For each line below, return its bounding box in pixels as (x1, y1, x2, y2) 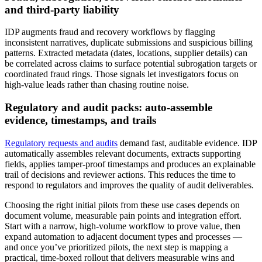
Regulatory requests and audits (5, 137, 118, 148)
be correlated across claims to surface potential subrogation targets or (5, 58, 257, 69)
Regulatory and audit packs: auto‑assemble (5, 101, 212, 114)
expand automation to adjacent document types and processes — (5, 231, 242, 242)
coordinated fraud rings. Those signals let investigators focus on (5, 69, 239, 80)
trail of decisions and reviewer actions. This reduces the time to (5, 169, 236, 180)
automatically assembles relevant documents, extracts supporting (5, 148, 241, 158)
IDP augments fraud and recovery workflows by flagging (5, 27, 215, 37)
